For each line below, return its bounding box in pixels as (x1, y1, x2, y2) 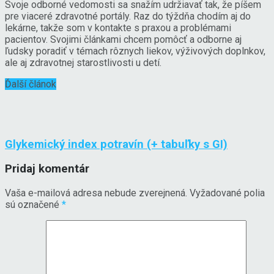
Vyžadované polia (187, 187, 265, 199)
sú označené (5, 198, 62, 210)
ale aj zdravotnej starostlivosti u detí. (5, 56, 161, 68)
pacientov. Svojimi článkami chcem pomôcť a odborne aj (5, 33, 242, 45)
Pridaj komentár (5, 162, 89, 176)
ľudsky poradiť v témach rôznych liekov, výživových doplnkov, (5, 45, 265, 57)
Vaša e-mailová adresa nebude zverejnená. (5, 187, 187, 199)
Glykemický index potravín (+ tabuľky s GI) (5, 137, 228, 151)
